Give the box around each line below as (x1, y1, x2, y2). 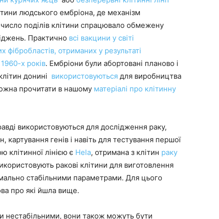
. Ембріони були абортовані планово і (45, 59, 178, 68)
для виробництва (118, 71, 181, 81)
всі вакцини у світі (69, 33, 134, 43)
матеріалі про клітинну (94, 84, 176, 93)
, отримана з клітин (91, 148, 161, 157)
